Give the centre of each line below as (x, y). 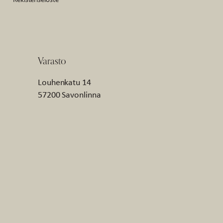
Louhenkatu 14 (64, 82)
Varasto (52, 61)
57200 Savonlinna (69, 95)
